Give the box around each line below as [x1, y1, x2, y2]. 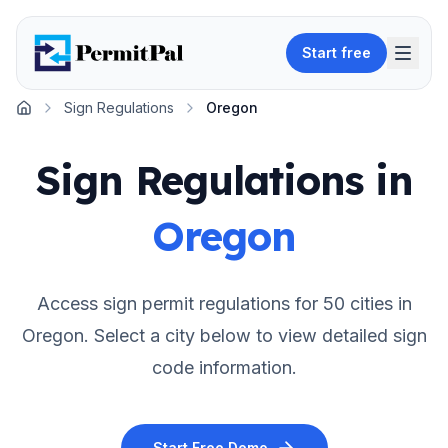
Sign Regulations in [35, 155, 413, 205]
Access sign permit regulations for [36, 293, 323, 314]
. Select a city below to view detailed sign [83, 325, 427, 346]
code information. [151, 357, 297, 378]
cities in [349, 293, 412, 314]
